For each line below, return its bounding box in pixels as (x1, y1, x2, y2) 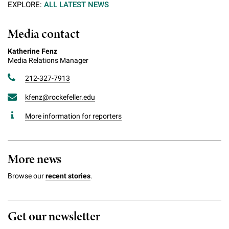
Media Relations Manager (8, 56, 88, 64)
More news (8, 151, 62, 168)
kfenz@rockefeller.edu (25, 93, 95, 101)
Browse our (8, 171, 45, 180)
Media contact (8, 26, 80, 43)
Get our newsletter (8, 208, 100, 225)
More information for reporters (25, 111, 122, 120)
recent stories (45, 171, 90, 180)
